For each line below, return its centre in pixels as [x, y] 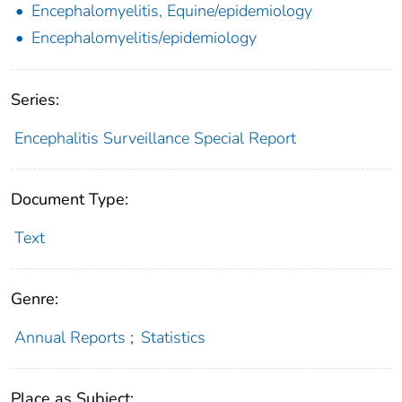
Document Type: [70, 199]
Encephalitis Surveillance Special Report [155, 138]
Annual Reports [70, 337]
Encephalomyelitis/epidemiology [144, 37]
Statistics [174, 337]
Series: [35, 99]
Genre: [35, 298]
